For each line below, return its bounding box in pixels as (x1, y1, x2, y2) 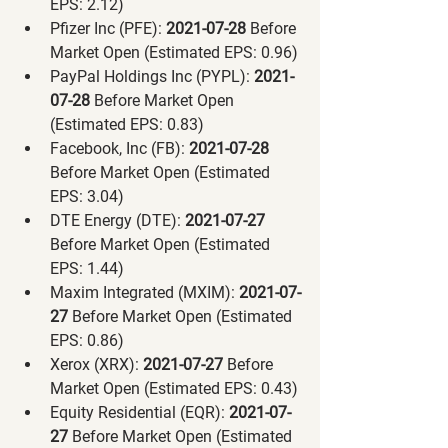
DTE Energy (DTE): (50, 210, 181, 230)
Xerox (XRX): (50, 354, 139, 374)
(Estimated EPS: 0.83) (50, 114, 204, 134)
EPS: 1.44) (50, 258, 124, 278)
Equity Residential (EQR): (50, 402, 225, 422)
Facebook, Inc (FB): (50, 138, 185, 158)
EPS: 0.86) (50, 330, 124, 350)
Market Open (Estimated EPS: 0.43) (50, 378, 298, 398)
